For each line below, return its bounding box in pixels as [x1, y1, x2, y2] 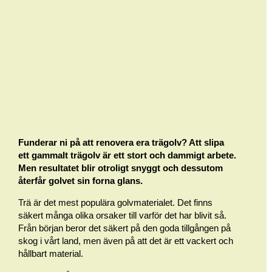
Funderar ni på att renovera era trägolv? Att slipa [18, 137, 224, 148]
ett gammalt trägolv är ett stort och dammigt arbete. [18, 150, 236, 160]
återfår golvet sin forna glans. [18, 175, 143, 186]
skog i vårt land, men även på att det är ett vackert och [18, 236, 233, 246]
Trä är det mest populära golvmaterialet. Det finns [18, 197, 212, 208]
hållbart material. [18, 248, 83, 259]
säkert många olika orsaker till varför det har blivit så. [18, 210, 226, 220]
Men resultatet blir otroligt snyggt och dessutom [18, 163, 223, 173]
